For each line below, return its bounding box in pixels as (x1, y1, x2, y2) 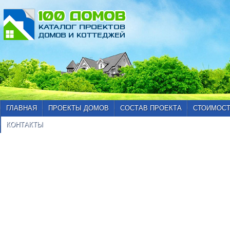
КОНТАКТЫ (6, 121, 43, 128)
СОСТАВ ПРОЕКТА (120, 104, 182, 112)
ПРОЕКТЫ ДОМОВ (48, 104, 109, 112)
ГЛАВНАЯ (6, 104, 37, 112)
